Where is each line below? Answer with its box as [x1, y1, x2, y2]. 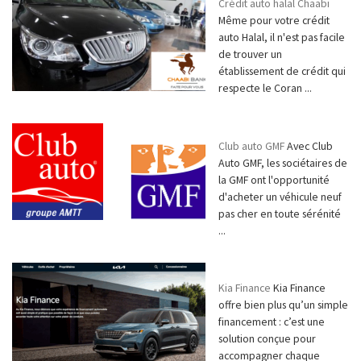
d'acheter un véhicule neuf [218, 189, 342, 204]
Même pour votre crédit [218, 13, 330, 28]
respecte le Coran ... [218, 81, 312, 96]
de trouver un [218, 47, 282, 62]
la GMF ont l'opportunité [218, 172, 330, 187]
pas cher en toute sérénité [218, 205, 341, 221]
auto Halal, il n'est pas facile [218, 30, 345, 45]
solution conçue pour [218, 331, 316, 346]
